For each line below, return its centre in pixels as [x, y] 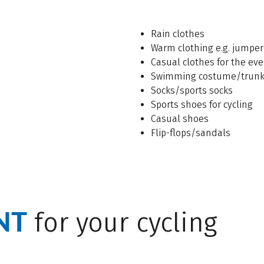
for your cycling [122, 223]
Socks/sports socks [192, 91]
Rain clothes [177, 34]
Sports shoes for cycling [202, 105]
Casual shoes [179, 119]
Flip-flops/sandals [190, 133]
